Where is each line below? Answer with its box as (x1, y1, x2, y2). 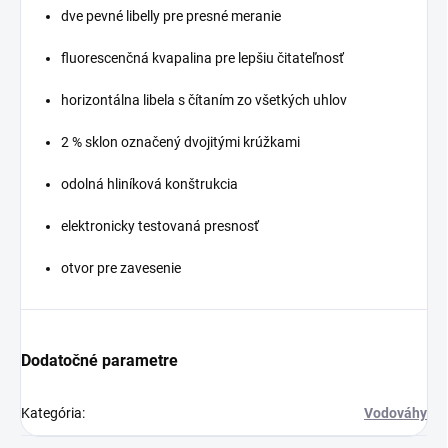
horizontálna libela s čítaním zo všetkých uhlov (61, 92, 347, 108)
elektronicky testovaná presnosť (61, 218, 259, 234)
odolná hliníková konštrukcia (61, 176, 238, 192)
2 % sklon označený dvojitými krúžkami (61, 134, 300, 150)
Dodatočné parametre (21, 351, 178, 370)
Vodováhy (364, 405, 427, 421)
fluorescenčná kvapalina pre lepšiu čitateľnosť (61, 50, 344, 66)
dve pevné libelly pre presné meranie (61, 8, 281, 24)
